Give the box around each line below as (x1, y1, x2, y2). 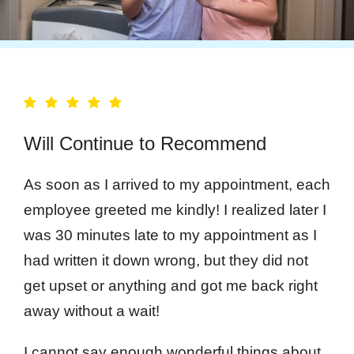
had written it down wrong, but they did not (24, 251, 308, 269)
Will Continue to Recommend (24, 132, 266, 154)
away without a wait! (24, 302, 160, 319)
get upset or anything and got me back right (24, 277, 318, 294)
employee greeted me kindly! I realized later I (24, 201, 326, 218)
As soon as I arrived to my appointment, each (24, 175, 330, 193)
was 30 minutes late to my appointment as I (24, 226, 317, 243)
